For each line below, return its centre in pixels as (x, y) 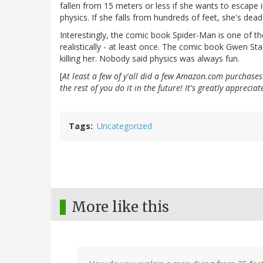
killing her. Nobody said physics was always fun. (150, 59)
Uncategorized (124, 126)
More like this (120, 207)
